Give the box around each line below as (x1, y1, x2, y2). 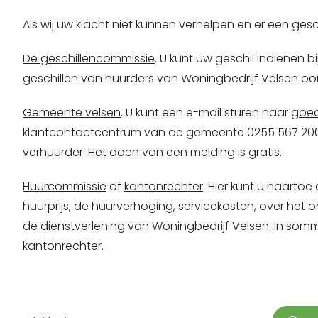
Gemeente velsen (23, 104, 121, 121)
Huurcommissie (23, 178, 106, 195)
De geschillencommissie (23, 50, 155, 67)
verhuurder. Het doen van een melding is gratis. (23, 144, 285, 161)
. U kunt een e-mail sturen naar (121, 104, 291, 121)
